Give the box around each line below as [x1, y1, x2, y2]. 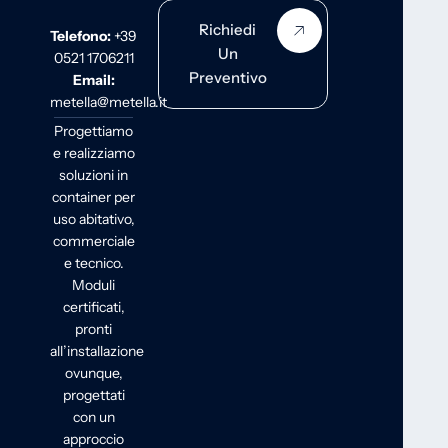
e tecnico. [63, 254, 124, 272]
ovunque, [64, 364, 123, 382]
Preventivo [188, 67, 267, 87]
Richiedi [199, 19, 257, 39]
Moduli [72, 276, 116, 294]
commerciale [52, 232, 135, 250]
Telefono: [50, 27, 112, 45]
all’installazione [50, 342, 144, 360]
